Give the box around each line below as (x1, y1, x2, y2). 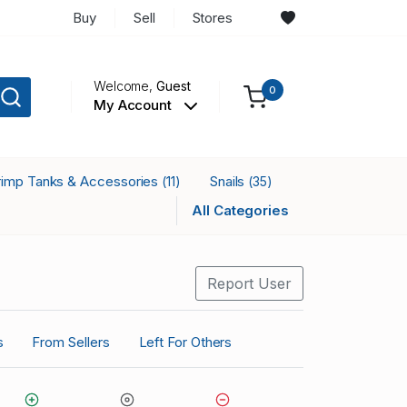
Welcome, (93, 78, 157, 94)
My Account (93, 96, 175, 114)
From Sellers (32, 333, 110, 351)
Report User (206, 273, 292, 293)
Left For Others (138, 333, 233, 351)
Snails (209, 173, 249, 191)
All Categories (192, 202, 289, 220)
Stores (192, 8, 233, 26)
